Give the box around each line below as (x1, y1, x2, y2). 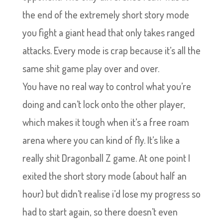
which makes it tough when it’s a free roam (22, 115, 189, 128)
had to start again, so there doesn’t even (22, 205, 178, 218)
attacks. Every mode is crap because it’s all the (22, 44, 201, 57)
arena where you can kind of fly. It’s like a (22, 133, 180, 146)
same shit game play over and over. (22, 62, 159, 75)
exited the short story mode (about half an (22, 169, 187, 182)
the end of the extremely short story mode (22, 8, 189, 21)
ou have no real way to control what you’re (26, 80, 191, 93)
